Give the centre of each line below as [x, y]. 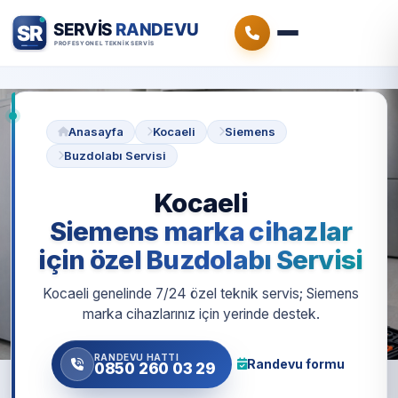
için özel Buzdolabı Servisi [201, 259]
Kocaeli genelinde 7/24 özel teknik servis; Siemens [201, 294]
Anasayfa [96, 131]
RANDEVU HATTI [136, 357]
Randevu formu [296, 363]
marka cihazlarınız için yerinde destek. [201, 314]
